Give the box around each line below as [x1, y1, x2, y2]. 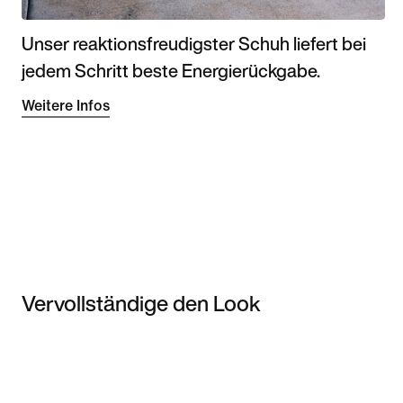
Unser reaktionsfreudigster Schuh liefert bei [22, 30, 366, 57]
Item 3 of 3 [13, 331, 79, 353]
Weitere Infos [22, 97, 110, 113]
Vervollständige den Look [22, 287, 261, 320]
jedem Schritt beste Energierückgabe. [22, 57, 320, 84]
